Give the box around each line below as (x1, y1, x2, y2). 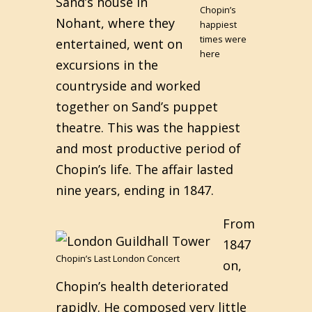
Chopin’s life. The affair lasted (56, 161, 233, 178)
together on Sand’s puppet (56, 98, 218, 115)
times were (200, 33, 247, 45)
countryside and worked (56, 77, 201, 94)
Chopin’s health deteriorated (56, 278, 228, 295)
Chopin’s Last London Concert (56, 253, 180, 265)
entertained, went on (56, 36, 182, 52)
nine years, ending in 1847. (56, 182, 214, 198)
